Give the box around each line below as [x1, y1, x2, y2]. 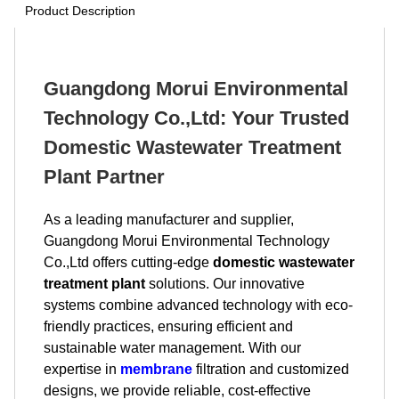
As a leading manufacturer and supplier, [44, 212, 294, 227]
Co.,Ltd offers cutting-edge [44, 255, 213, 270]
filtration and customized [192, 362, 349, 377]
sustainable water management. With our [44, 340, 301, 355]
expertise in [44, 362, 120, 377]
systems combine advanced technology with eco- [44, 297, 353, 313]
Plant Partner [44, 166, 165, 188]
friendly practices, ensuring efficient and [44, 319, 293, 334]
